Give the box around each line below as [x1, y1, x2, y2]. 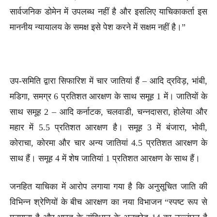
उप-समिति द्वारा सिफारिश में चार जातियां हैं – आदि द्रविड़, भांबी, [10, 76, 207, 86]
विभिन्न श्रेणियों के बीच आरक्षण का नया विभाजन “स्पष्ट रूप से [10, 197, 207, 207]
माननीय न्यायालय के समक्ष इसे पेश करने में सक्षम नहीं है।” [10, 22, 186, 32]
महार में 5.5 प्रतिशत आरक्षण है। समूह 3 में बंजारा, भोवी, [10, 122, 207, 132]
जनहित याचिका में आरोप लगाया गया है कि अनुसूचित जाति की [10, 181, 207, 191]
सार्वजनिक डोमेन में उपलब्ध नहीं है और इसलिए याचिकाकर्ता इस [10, 6, 207, 16]
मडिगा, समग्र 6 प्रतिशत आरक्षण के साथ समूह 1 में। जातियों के [10, 91, 207, 101]
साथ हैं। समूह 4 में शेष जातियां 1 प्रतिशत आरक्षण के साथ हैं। [10, 153, 200, 163]
